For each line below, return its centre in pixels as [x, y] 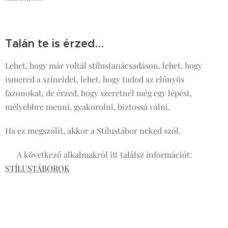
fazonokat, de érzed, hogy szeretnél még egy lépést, [98, 93]
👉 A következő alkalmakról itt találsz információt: [98, 155]
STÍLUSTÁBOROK [37, 168]
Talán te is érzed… [54, 44]
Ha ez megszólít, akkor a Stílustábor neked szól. [93, 131]
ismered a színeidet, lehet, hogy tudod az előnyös [95, 79]
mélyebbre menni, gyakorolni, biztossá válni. [89, 107]
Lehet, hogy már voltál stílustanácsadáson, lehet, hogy [104, 66]
